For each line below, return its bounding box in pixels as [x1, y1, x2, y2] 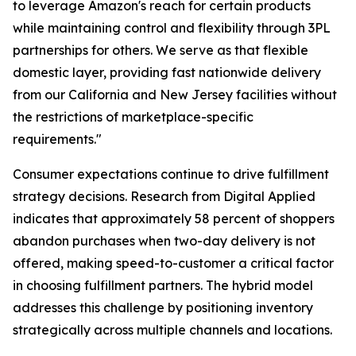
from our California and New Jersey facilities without [13, 87, 337, 103]
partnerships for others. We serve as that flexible [13, 42, 308, 58]
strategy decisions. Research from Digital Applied [13, 188, 315, 204]
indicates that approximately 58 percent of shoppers [13, 211, 335, 226]
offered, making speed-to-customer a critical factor [13, 255, 334, 271]
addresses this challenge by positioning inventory [13, 300, 313, 315]
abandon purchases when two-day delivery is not [13, 233, 315, 249]
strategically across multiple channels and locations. [13, 322, 332, 338]
